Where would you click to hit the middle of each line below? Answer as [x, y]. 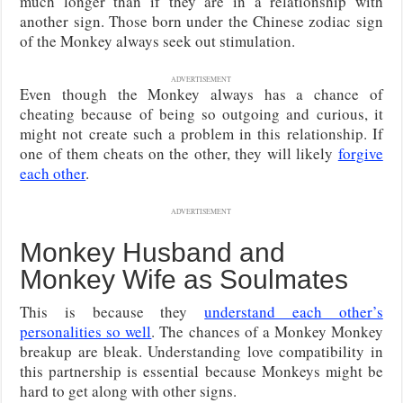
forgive [360, 154]
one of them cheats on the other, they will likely [179, 154]
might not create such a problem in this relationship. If [201, 134]
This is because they [112, 312]
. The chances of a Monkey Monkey [267, 332]
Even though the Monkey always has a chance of [201, 94]
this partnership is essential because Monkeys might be [201, 372]
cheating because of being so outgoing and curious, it [201, 114]
